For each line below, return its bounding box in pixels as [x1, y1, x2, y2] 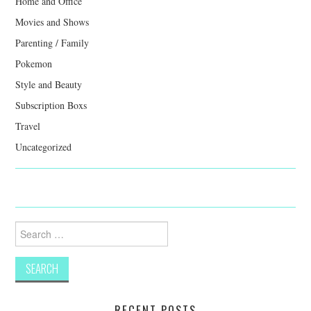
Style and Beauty [15, 77, 83, 91]
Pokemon [15, 56, 53, 70]
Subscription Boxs [15, 98, 87, 112]
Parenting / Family [15, 35, 90, 49]
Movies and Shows [15, 15, 90, 28]
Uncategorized [15, 140, 72, 153]
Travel [15, 119, 41, 133]
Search [15, 220, 42, 234]
